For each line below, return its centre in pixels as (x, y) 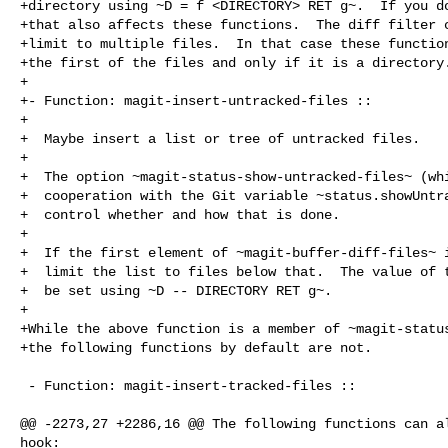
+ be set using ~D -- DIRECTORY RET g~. (176, 290)
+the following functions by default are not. (196, 347)
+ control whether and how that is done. (180, 214)
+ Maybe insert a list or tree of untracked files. (220, 138)
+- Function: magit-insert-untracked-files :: (196, 100)
